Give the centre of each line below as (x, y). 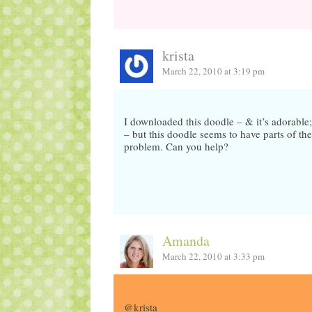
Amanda (186, 241)
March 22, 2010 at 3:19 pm (214, 71)
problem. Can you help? (176, 147)
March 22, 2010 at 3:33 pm (214, 257)
